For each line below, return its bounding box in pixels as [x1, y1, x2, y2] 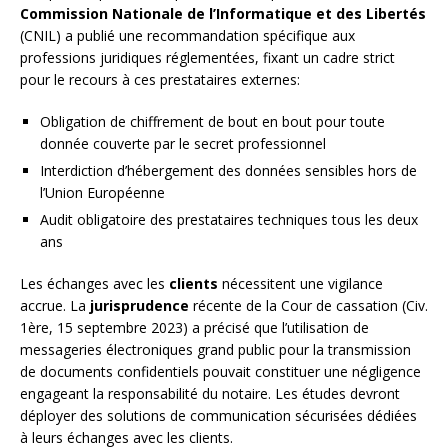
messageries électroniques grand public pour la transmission [20, 340, 411, 360]
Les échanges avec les [20, 274, 169, 294]
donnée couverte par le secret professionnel [40, 134, 326, 154]
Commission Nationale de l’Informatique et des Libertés [20, 4, 426, 24]
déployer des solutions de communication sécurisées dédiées [20, 406, 417, 426]
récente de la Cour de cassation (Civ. [189, 296, 428, 316]
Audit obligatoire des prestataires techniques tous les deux [40, 210, 418, 230]
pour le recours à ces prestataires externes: [20, 70, 300, 90]
